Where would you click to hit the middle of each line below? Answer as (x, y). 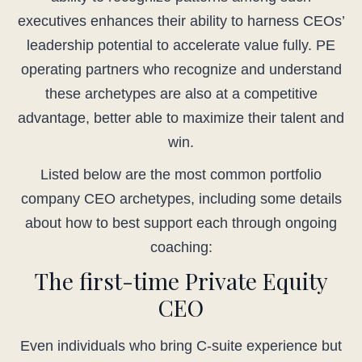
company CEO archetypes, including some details (181, 199)
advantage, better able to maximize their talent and (181, 118)
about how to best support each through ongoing (181, 223)
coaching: (181, 248)
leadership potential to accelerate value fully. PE (181, 46)
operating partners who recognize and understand (181, 70)
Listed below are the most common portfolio (181, 175)
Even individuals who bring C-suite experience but (181, 346)
